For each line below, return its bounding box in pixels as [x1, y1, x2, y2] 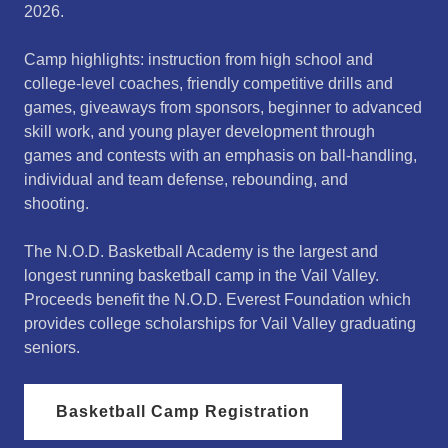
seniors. [24, 339, 80, 356]
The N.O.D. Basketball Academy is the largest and [24, 243, 378, 260]
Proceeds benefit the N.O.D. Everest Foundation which [24, 291, 411, 308]
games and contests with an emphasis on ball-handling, [24, 147, 417, 164]
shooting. [24, 195, 97, 212]
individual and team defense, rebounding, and [24, 171, 348, 188]
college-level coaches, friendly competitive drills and [24, 75, 393, 92]
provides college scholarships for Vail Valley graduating [24, 315, 416, 332]
